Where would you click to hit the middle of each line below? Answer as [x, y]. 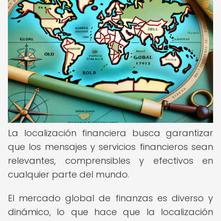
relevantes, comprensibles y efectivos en [110, 161]
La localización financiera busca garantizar [110, 133]
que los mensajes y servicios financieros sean [110, 147]
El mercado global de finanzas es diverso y [110, 198]
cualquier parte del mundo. [69, 174]
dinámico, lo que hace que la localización [110, 212]
